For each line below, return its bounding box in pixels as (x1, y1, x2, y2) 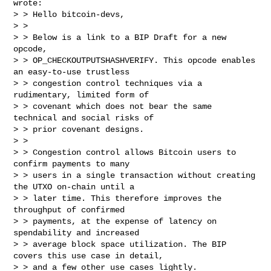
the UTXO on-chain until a (13, 181, 135, 192)
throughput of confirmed (13, 204, 125, 215)
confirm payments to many (13, 158, 130, 169)
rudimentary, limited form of (13, 90, 149, 100)
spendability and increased (13, 227, 140, 238)
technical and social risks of (13, 113, 154, 123)
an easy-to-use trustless (13, 67, 130, 77)
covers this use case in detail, (13, 250, 164, 261)
